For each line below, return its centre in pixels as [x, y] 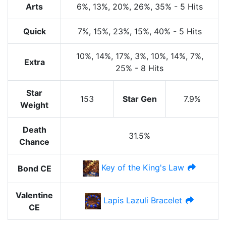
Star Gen [139, 99]
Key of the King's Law [143, 168]
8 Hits [152, 68]
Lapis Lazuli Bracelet [143, 201]
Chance [34, 142]
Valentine [34, 195]
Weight [34, 105]
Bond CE [34, 169]
